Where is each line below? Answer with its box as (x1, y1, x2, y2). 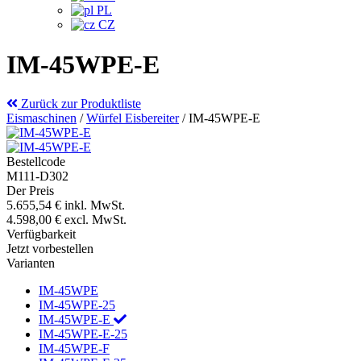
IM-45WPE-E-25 (39, 327, 127, 342)
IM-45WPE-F (39, 342, 110, 356)
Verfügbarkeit (6, 227, 76, 242)
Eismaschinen (6, 111, 77, 126)
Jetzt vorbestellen (6, 242, 93, 256)
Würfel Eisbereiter (86, 111, 179, 126)
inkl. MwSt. (64, 198, 125, 213)
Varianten (6, 256, 55, 271)
